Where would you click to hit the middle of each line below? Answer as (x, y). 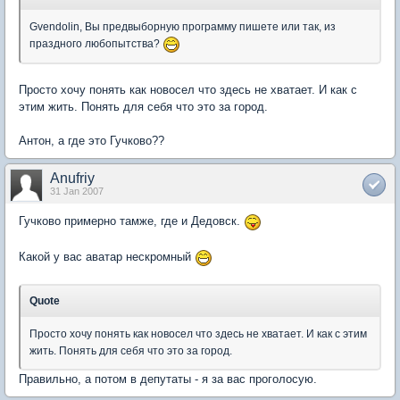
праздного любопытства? (96, 44)
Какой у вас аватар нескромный (107, 256)
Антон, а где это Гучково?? (92, 141)
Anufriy (72, 179)
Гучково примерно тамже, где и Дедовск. (131, 221)
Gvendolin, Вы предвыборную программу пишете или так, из (183, 27)
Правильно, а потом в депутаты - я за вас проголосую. (168, 379)
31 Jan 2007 (77, 192)
